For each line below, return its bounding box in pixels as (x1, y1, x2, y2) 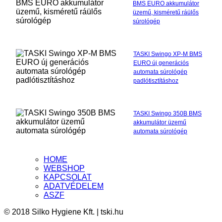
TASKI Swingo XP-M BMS (133, 50, 202, 57)
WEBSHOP (44, 164, 85, 172)
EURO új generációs (133, 59, 189, 66)
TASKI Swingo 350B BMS (133, 110, 202, 117)
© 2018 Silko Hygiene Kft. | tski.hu (4, 207, 123, 216)
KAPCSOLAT (44, 172, 92, 181)
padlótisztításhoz (133, 77, 178, 84)
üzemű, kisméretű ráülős (133, 8, 199, 16)
